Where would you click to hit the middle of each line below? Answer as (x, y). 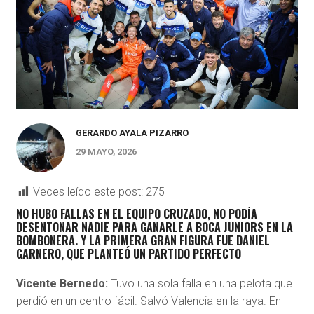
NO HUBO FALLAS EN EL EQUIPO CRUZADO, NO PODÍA (136, 214)
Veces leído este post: (88, 192)
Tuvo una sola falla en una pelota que (201, 284)
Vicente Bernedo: (63, 284)
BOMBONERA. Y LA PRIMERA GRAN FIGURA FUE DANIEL (143, 241)
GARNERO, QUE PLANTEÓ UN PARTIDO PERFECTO (128, 254)
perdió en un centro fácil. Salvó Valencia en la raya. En (148, 301)
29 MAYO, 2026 (106, 152)
